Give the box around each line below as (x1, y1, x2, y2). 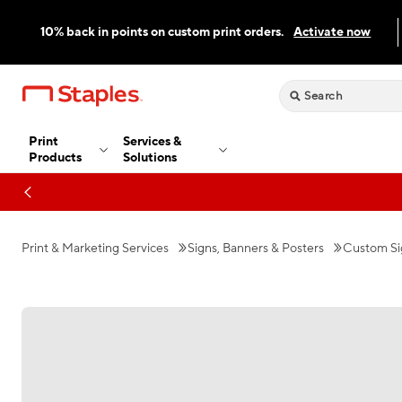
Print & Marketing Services (22, 241, 169, 255)
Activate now (293, 25, 371, 39)
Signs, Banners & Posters (188, 241, 324, 255)
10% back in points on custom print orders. (40, 25, 287, 39)
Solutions (123, 150, 178, 164)
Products (29, 150, 82, 164)
